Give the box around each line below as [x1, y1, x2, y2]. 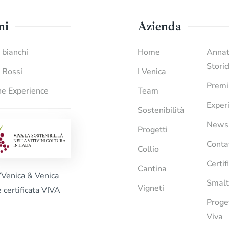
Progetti [138, 124, 168, 135]
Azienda [138, 18, 182, 34]
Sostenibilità [138, 104, 185, 116]
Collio [138, 143, 159, 155]
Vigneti [138, 182, 165, 194]
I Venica [138, 65, 167, 77]
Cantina [138, 163, 167, 174]
